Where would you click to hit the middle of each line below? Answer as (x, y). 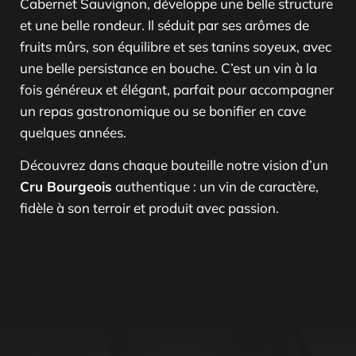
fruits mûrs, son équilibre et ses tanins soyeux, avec (176, 46)
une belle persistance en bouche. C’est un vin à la (168, 68)
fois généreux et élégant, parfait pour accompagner (177, 89)
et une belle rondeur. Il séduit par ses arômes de (164, 25)
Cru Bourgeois (66, 187)
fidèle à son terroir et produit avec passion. (149, 208)
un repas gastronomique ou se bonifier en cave (163, 110)
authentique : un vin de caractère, (215, 187)
